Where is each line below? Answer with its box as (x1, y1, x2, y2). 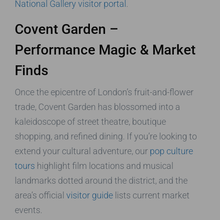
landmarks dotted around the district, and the (15, 175, 188, 186)
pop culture (150, 145, 193, 156)
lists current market (113, 190, 190, 200)
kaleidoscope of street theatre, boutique (15, 116, 166, 127)
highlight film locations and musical (35, 160, 173, 171)
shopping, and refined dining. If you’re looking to (15, 131, 197, 141)
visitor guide (66, 190, 113, 200)
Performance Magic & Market (15, 41, 195, 58)
